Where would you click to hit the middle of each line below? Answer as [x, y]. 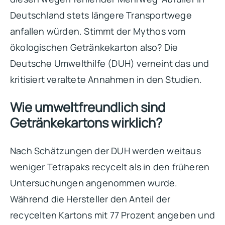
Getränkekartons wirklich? [86, 123]
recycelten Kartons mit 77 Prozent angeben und [113, 215]
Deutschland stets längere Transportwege [101, 15]
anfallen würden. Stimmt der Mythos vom [98, 31]
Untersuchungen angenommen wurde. [94, 183]
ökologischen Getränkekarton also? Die [94, 47]
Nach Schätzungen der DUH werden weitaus [105, 150]
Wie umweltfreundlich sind [88, 107]
